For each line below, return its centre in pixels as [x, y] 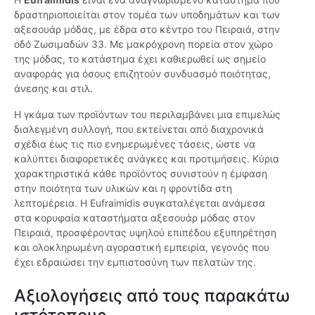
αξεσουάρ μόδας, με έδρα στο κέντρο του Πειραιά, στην [147, 30]
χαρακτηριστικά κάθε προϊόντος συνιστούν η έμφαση [141, 174]
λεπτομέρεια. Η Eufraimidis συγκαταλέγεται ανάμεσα [140, 203]
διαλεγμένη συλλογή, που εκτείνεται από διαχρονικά [139, 129]
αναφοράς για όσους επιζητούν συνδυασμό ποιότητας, [142, 74]
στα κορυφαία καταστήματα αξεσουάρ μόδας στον [135, 218]
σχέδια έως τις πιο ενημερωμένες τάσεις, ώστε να [135, 144]
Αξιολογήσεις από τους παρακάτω [152, 296]
